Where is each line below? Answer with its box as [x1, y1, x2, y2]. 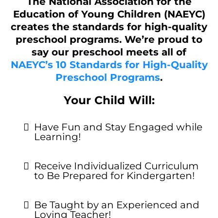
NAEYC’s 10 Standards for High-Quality [10, 59, 208, 71]
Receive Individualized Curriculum [34, 160, 199, 172]
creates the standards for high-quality [11, 21, 207, 33]
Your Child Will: [63, 93, 155, 107]
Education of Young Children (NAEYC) [13, 8, 205, 20]
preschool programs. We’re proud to [16, 34, 202, 45]
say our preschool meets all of [32, 46, 186, 58]
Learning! [34, 131, 81, 143]
